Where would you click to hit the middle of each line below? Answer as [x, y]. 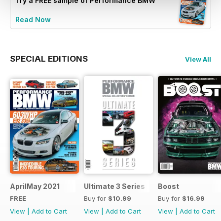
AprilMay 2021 [35, 186]
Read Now [33, 19]
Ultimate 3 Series [114, 186]
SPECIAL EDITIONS [49, 58]
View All [198, 59]
